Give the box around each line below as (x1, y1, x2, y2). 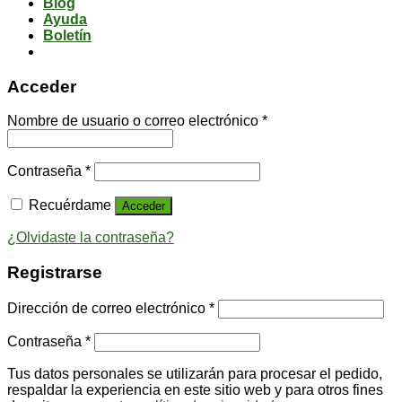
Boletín (43, 27, 92, 43)
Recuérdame (29, 197, 111, 214)
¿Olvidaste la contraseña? (7, 230, 174, 246)
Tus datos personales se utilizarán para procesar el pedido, (7, 365, 382, 381)
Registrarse (7, 262, 102, 282)
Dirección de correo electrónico (7, 300, 209, 316)
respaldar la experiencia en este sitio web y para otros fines (7, 381, 383, 398)
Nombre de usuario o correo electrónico (7, 113, 262, 129)
